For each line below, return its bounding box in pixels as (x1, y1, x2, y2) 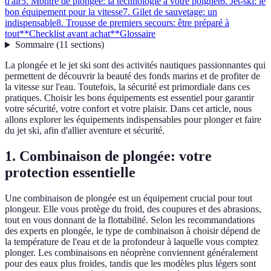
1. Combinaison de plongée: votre (5, 148, 212, 165)
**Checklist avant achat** (19, 28, 120, 39)
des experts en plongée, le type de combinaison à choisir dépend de (5, 226, 260, 237)
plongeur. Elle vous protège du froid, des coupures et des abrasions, (5, 204, 261, 215)
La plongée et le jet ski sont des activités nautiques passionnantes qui (5, 60, 266, 71)
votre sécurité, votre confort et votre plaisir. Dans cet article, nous (5, 103, 252, 114)
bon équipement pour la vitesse (5, 7, 123, 18)
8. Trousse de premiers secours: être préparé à (56, 18, 229, 28)
